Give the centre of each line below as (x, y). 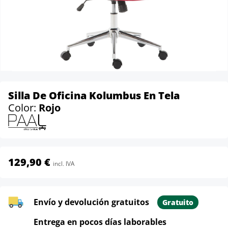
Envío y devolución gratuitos (91, 202)
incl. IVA (64, 164)
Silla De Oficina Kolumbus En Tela (94, 95)
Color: (23, 108)
